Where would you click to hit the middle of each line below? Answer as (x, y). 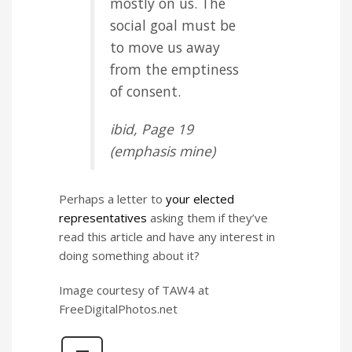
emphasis (147, 151)
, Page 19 (163, 129)
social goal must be (173, 26)
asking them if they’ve (207, 218)
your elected (200, 199)
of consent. (145, 92)
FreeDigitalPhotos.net (118, 309)
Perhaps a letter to (112, 199)
